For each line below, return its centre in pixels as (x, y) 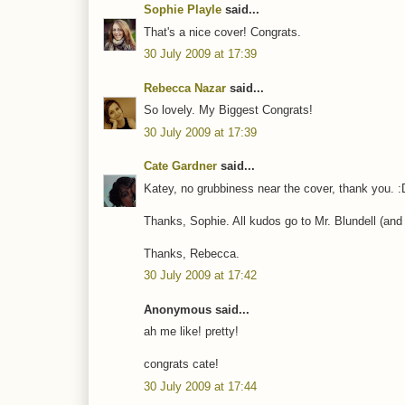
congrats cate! (181, 364)
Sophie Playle (183, 10)
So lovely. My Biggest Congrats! (228, 110)
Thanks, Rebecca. (192, 253)
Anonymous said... (197, 309)
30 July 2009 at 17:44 (200, 386)
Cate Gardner (180, 166)
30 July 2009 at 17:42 (200, 276)
